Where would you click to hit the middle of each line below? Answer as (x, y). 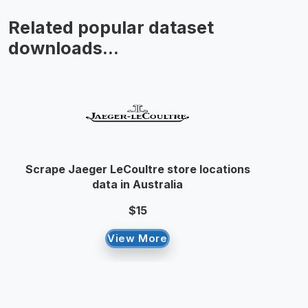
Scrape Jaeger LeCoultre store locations (137, 169)
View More (137, 238)
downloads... (64, 48)
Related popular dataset (111, 27)
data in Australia (137, 184)
